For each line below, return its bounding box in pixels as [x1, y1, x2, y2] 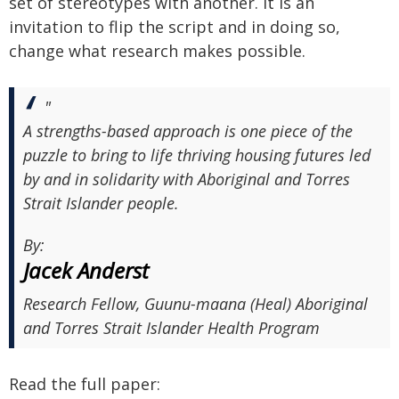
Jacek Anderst [23, 256, 149, 285]
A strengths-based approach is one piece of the [23, 120, 353, 142]
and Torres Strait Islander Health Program [23, 317, 320, 338]
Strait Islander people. [23, 192, 179, 214]
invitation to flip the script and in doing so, [9, 16, 340, 37]
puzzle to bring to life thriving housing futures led [23, 144, 370, 166]
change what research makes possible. [9, 40, 305, 61]
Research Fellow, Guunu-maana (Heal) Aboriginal [23, 293, 368, 314]
